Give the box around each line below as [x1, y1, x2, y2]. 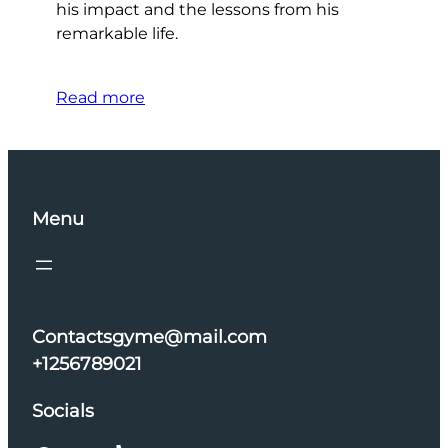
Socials [32, 399, 94, 422]
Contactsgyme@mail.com [32, 325, 267, 348]
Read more [56, 87, 145, 107]
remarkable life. [56, 23, 178, 43]
